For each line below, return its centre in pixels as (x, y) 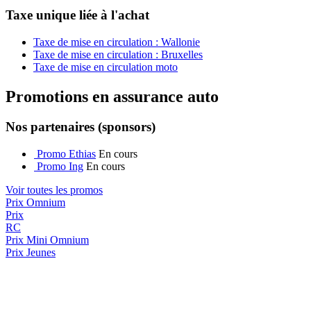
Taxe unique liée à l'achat (77, 15)
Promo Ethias (66, 154)
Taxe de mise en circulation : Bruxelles (118, 54)
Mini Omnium (58, 240)
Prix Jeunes (31, 253)
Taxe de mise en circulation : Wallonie (117, 42)
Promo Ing (60, 167)
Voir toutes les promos (54, 190)
